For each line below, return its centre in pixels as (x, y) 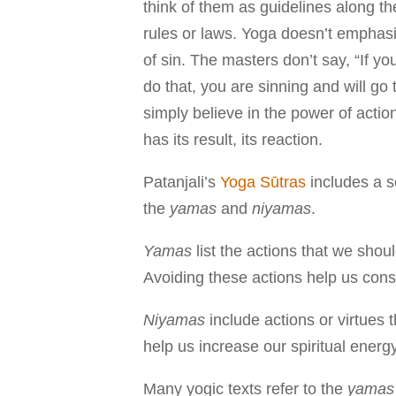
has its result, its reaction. (233, 139)
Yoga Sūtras (263, 182)
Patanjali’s (182, 182)
